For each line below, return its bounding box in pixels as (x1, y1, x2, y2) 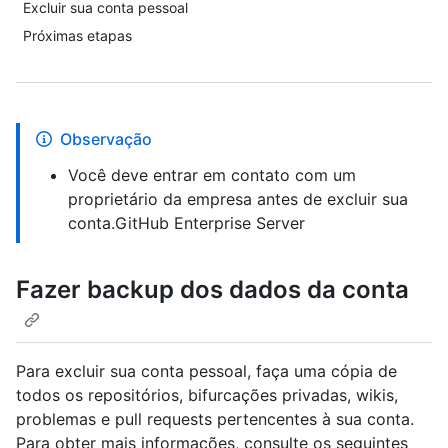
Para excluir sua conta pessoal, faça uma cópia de (16, 361, 397, 382)
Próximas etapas (23, 27, 132, 44)
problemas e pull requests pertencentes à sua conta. (16, 409, 414, 430)
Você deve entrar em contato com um (68, 165, 356, 185)
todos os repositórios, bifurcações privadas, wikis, (16, 385, 398, 406)
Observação (60, 129, 152, 149)
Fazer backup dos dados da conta (16, 275, 409, 304)
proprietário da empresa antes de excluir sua (68, 189, 408, 209)
